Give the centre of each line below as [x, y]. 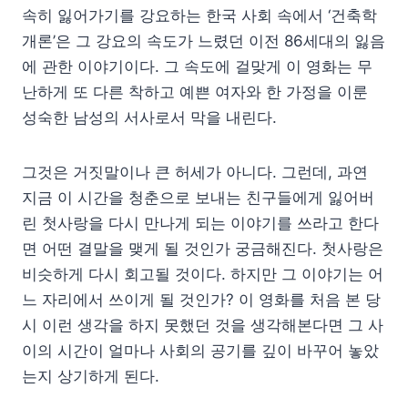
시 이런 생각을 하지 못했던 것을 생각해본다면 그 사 [203, 326]
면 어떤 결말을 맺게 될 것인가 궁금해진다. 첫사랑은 [203, 249]
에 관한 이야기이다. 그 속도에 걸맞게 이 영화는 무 [197, 67]
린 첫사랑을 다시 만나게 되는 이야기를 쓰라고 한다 [200, 224]
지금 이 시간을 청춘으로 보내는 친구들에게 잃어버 [198, 198]
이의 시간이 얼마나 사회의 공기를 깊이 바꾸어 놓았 [200, 351]
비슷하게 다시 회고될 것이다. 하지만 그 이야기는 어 [203, 275]
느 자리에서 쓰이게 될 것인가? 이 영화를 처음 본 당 [201, 300]
